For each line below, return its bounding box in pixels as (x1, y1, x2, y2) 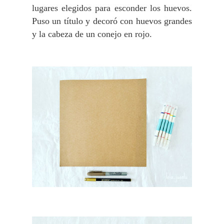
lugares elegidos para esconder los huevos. (32, 3, 192, 13)
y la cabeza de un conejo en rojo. (32, 29, 154, 39)
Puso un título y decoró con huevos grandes (32, 16, 192, 26)
